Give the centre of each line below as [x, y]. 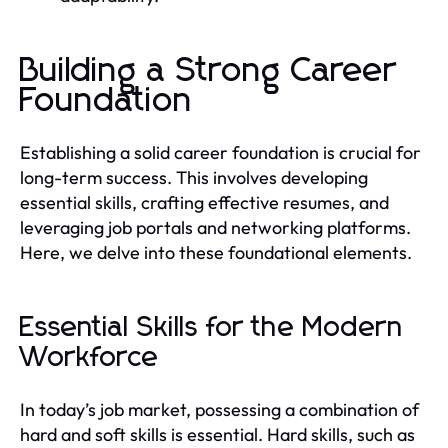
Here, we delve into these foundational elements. [216, 252]
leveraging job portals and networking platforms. [215, 227]
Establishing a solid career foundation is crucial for [220, 152]
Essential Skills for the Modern [211, 327]
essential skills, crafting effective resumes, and [204, 202]
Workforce [89, 357]
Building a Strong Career [208, 70]
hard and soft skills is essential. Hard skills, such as [217, 434]
